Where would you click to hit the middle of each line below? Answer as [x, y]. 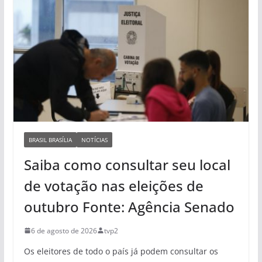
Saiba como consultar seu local [127, 164]
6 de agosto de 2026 [64, 230]
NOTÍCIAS [94, 139]
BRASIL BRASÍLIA [50, 139]
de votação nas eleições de [113, 185]
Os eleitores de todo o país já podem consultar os [121, 251]
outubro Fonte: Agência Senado [129, 206]
